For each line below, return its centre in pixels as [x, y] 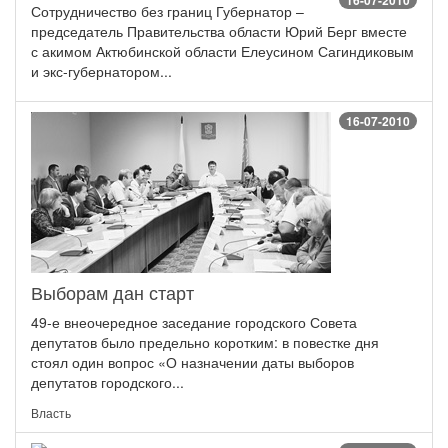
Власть [51, 413]
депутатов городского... [107, 382]
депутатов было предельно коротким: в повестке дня [205, 342]
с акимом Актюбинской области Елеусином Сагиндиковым [222, 51]
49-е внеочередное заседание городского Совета [194, 322]
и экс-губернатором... [101, 71]
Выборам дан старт [112, 292]
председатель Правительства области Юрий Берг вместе [219, 31]
